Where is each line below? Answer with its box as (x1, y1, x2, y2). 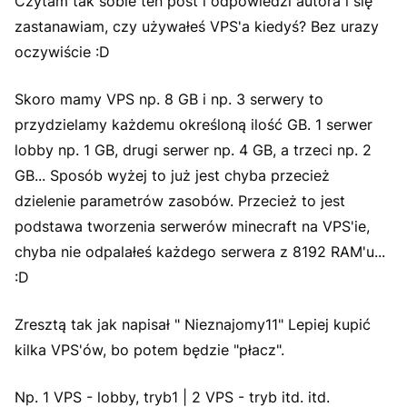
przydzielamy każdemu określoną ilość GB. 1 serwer (15, 115, 372, 134)
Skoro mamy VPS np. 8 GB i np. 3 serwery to (15, 90, 323, 108)
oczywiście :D (15, 43, 110, 61)
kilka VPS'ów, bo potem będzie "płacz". (15, 341, 284, 359)
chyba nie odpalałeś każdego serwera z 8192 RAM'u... (15, 243, 385, 261)
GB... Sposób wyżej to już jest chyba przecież (15, 166, 330, 184)
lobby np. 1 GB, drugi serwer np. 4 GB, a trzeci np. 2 (15, 141, 372, 159)
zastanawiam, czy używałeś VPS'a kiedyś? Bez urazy (15, 17, 379, 35)
